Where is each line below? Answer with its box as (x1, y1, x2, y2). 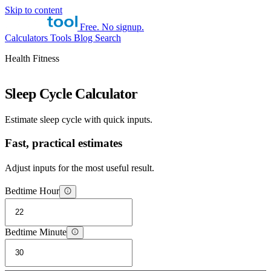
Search (95, 33, 121, 43)
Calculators (5, 33, 50, 43)
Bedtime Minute (5, 227, 67, 238)
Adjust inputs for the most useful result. (5, 163, 154, 174)
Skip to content (5, 5, 62, 15)
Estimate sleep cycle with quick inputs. (5, 114, 152, 125)
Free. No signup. (80, 22, 144, 32)
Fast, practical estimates (5, 136, 122, 149)
